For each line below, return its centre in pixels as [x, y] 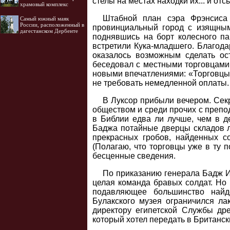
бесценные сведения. [134, 156]
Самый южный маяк [44, 18]
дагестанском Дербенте [49, 31]
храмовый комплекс [44, 4]
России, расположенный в [52, 25]
